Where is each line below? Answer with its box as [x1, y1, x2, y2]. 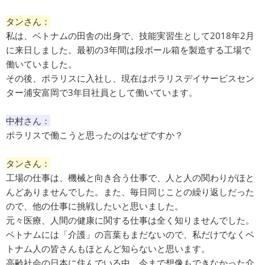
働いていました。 [6, 58, 77, 70]
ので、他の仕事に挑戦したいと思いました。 [6, 200, 183, 212]
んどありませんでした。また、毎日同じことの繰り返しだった [6, 186, 254, 198]
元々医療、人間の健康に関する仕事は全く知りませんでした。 [6, 214, 254, 227]
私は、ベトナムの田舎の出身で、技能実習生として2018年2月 [6, 30, 254, 42]
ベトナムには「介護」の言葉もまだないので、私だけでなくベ [6, 228, 254, 241]
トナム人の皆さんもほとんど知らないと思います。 [6, 243, 210, 255]
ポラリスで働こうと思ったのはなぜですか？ [6, 129, 183, 141]
